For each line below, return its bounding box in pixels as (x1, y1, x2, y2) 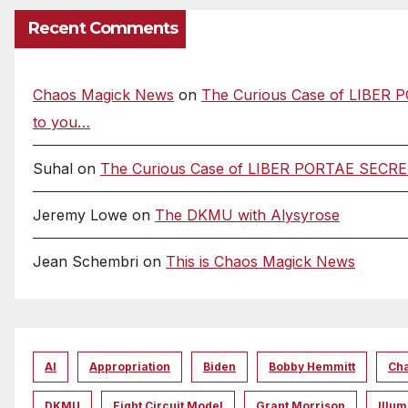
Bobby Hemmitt (269, 360, 355, 374)
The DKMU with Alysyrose (155, 206, 340, 225)
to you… (33, 113, 90, 132)
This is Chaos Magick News (166, 252, 355, 271)
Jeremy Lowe (33, 206, 127, 225)
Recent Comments (28, 18, 178, 39)
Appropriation (89, 360, 170, 374)
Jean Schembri (33, 252, 138, 271)
